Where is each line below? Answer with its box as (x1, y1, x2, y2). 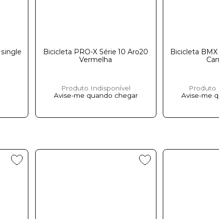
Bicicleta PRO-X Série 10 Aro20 (43, 47, 149, 56)
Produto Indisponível (61, 84, 131, 92)
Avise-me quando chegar (53, 91, 138, 99)
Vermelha (79, 55, 112, 64)
